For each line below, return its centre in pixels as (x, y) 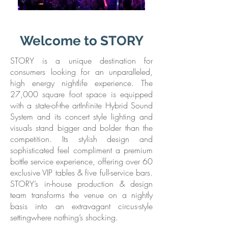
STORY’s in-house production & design (81, 184)
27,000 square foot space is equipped (81, 94)
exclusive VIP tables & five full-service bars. (81, 173)
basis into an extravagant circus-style (81, 206)
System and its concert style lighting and (81, 117)
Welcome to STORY (81, 41)
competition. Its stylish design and (81, 139)
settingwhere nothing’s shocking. (64, 217)
